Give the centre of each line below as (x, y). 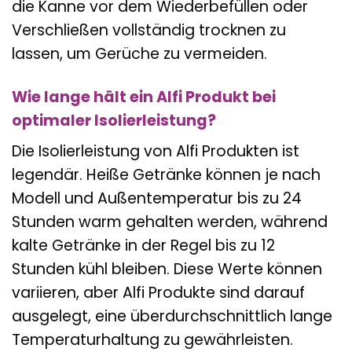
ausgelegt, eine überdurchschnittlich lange (172, 317)
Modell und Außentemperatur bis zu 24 (157, 199)
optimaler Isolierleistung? (114, 120)
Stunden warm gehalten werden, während (170, 222)
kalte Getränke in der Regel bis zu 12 (143, 246)
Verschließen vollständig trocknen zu (149, 30)
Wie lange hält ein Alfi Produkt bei (144, 97)
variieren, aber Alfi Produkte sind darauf (158, 293)
